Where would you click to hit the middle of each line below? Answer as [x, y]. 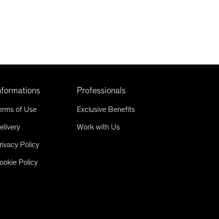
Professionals [101, 90]
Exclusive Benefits [106, 109]
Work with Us [99, 127]
